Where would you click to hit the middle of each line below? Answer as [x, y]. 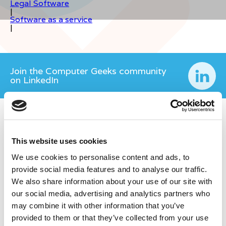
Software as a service [51, 19]
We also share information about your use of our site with [112, 181]
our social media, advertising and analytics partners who [111, 193]
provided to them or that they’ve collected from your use [110, 217]
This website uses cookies [60, 141]
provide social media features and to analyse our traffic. [109, 169]
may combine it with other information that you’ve [98, 205]
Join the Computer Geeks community [88, 71]
